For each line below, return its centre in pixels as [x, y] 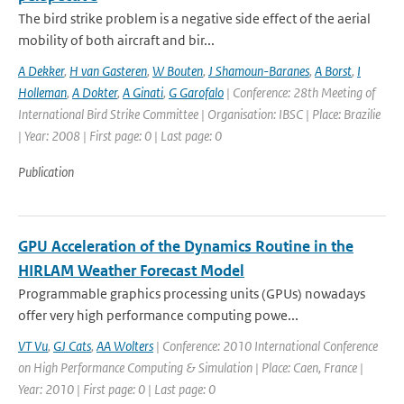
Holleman [42, 92]
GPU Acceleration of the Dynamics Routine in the [186, 246]
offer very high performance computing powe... [158, 315]
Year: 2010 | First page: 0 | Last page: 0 [117, 389]
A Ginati [143, 92]
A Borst [333, 71]
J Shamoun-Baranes [259, 71]
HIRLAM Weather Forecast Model [131, 271]
